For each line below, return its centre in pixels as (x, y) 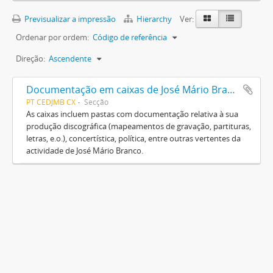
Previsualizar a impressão (69, 19)
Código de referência (130, 37)
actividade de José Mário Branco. (85, 151)
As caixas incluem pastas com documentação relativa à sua (132, 114)
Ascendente (70, 58)
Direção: (30, 58)
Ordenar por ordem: (52, 37)
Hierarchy (154, 19)
